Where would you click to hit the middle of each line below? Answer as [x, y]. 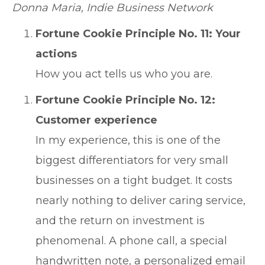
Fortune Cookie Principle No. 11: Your [138, 34]
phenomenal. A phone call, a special [131, 241]
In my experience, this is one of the [128, 140]
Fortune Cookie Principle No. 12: [125, 100]
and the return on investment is [120, 221]
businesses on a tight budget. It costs [134, 180]
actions [56, 54]
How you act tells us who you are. [124, 74]
